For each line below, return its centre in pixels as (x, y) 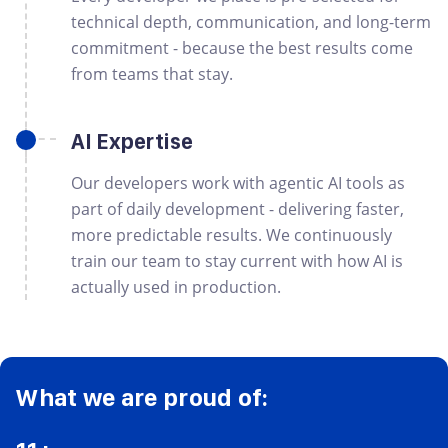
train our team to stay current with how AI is (237, 261)
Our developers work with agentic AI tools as (238, 183)
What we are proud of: (142, 397)
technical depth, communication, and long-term (251, 22)
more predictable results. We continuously (232, 235)
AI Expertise (132, 141)
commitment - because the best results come (242, 48)
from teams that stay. (152, 74)
